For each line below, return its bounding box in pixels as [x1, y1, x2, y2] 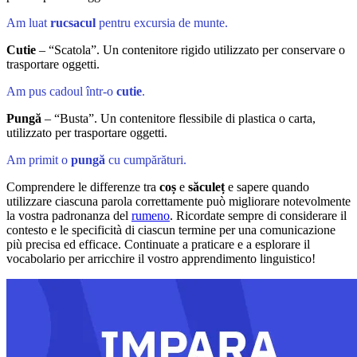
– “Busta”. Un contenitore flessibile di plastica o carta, [41, 112, 316, 126]
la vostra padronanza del [6, 209, 131, 223]
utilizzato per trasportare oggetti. [6, 126, 167, 140]
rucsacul [50, 16, 96, 30]
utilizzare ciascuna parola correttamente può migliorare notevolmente [6, 194, 351, 209]
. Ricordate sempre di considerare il [170, 209, 347, 223]
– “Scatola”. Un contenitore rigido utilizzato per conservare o [36, 43, 345, 57]
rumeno [131, 209, 170, 223]
